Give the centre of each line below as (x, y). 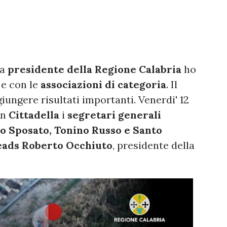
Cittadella (34, 115)
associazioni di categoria (102, 84)
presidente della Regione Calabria (94, 69)
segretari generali (114, 115)
